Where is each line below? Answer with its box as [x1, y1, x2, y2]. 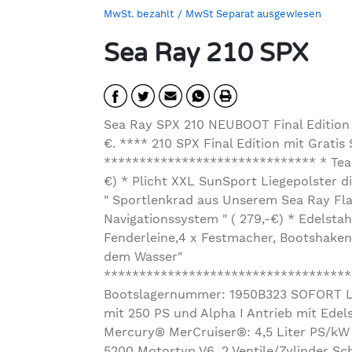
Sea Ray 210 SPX [104, 38, 308, 68]
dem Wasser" [104, 249, 182, 263]
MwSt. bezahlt [104, 7, 174, 20]
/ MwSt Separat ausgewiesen [178, 7, 321, 20]
